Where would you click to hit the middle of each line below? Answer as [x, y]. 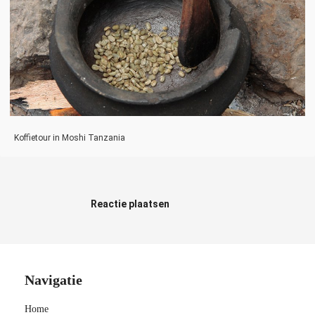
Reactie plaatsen [130, 204]
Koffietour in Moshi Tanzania [70, 138]
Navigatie [53, 280]
